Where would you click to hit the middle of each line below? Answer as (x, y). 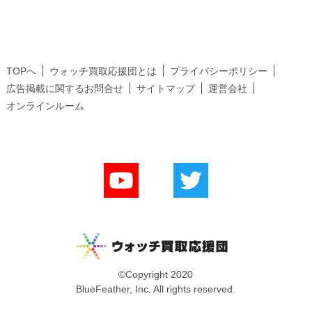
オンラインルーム (45, 106)
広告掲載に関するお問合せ (65, 88)
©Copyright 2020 (156, 274)
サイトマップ (166, 88)
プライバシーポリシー (219, 71)
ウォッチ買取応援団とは (103, 71)
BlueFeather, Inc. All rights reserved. (156, 289)
